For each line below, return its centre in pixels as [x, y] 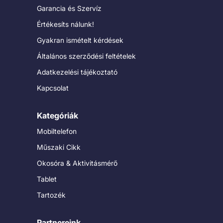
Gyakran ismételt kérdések [80, 40]
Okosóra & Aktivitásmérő [77, 163]
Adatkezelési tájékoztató [77, 72]
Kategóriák [57, 116]
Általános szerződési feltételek [86, 56]
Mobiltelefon [57, 131]
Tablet [47, 179]
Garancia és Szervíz [69, 8]
